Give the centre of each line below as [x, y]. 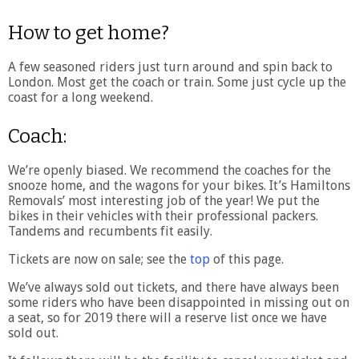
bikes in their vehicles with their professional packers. [163, 216]
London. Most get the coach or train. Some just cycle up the [177, 82]
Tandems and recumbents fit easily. [110, 231]
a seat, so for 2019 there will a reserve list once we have [167, 317]
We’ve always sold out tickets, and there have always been [173, 287]
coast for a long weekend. [81, 97]
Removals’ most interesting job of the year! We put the [164, 200]
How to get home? [89, 32]
